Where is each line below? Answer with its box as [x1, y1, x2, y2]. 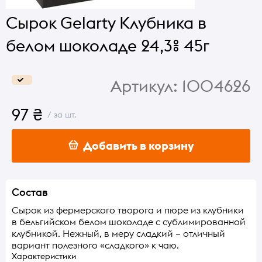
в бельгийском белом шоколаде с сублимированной [12, 215, 246, 227]
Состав [12, 185, 48, 199]
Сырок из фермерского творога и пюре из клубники [12, 204, 244, 216]
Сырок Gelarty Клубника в [6, 12, 206, 33]
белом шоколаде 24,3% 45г [6, 35, 209, 56]
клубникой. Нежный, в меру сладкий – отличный [12, 227, 225, 239]
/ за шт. [43, 109, 77, 120]
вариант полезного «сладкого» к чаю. [12, 239, 179, 251]
